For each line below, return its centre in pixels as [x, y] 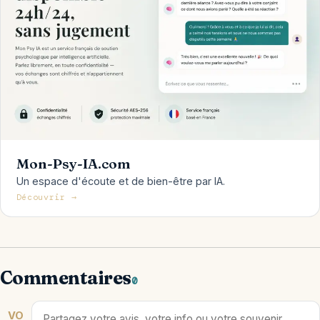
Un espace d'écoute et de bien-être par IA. [120, 181]
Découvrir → [46, 197]
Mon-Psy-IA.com [73, 163]
